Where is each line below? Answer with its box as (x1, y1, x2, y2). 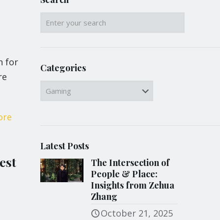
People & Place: (91, 168, 158, 180)
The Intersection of (91, 157, 170, 168)
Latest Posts (40, 140, 89, 152)
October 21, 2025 (101, 207, 173, 219)
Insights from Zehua (91, 179, 175, 191)
